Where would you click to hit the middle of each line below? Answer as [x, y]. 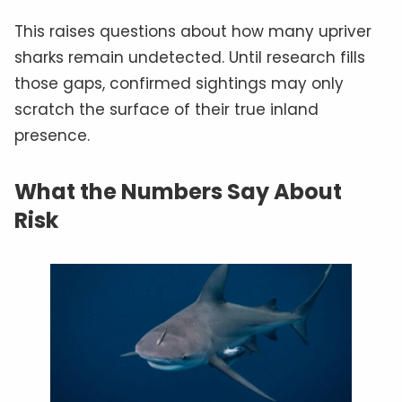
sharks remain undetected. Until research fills [190, 58]
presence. [52, 136]
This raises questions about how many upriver [193, 32]
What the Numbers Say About [178, 192]
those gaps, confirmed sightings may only [179, 84]
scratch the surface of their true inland [166, 110]
